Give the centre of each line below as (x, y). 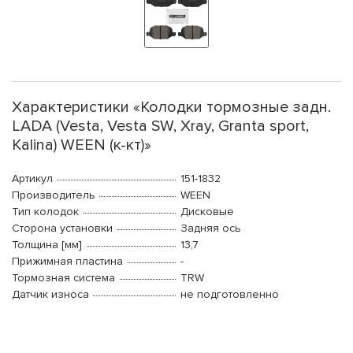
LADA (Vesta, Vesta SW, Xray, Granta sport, (160, 126)
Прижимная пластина (67, 262)
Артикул (32, 179)
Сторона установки (62, 229)
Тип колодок (45, 212)
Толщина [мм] (47, 245)
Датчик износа (50, 295)
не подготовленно (230, 295)
